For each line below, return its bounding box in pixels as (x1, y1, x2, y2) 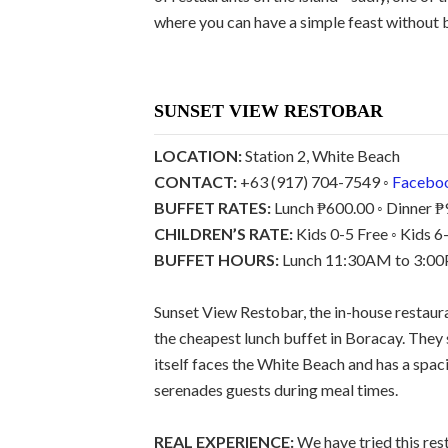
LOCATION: (154, 145, 242, 165)
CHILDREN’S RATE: (154, 223, 293, 243)
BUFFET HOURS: (154, 249, 279, 269)
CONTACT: (154, 171, 237, 191)
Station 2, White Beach (242, 145, 400, 165)
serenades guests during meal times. (154, 379, 398, 399)
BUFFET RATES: (154, 197, 271, 217)
